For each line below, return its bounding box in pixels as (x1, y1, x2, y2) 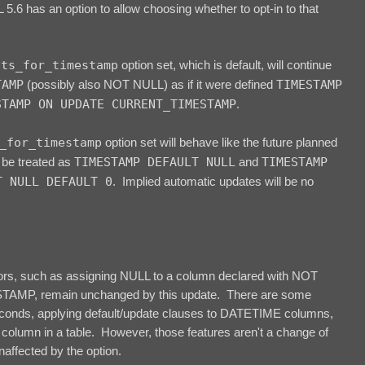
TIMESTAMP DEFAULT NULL (74, 155, 235, 170)
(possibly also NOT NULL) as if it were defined (24, 77, 276, 92)
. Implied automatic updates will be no (112, 174, 314, 189)
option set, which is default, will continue (118, 58, 332, 73)
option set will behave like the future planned (102, 135, 337, 150)
